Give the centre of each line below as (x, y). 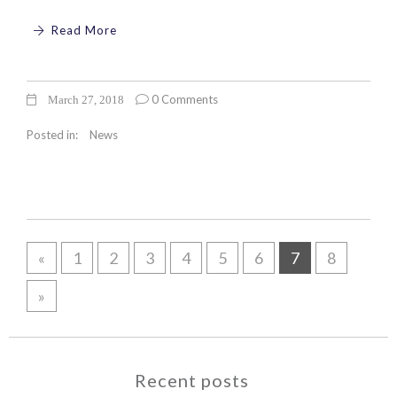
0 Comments (183, 99)
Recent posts (192, 380)
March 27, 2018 (85, 99)
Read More (82, 31)
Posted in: (54, 134)
